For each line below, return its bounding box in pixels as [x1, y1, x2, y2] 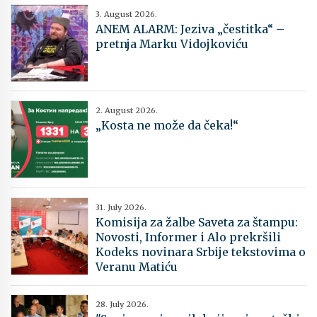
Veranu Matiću [96, 259, 178, 274]
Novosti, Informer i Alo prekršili [96, 229, 281, 244]
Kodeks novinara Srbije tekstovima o [96, 244, 306, 259]
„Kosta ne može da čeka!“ [96, 118, 238, 133]
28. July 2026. [96, 299, 149, 310]
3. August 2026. [96, 8, 157, 19]
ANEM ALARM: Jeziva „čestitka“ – [96, 21, 284, 36]
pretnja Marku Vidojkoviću [96, 36, 248, 51]
